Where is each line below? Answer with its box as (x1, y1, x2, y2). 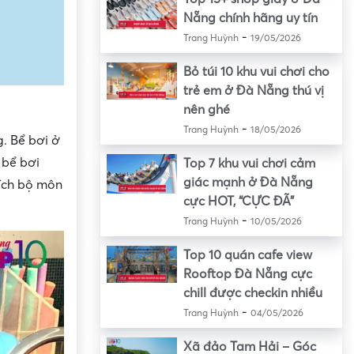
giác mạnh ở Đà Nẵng (183, 175, 313, 190)
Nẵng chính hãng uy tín (183, 11, 318, 26)
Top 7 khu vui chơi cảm (183, 156, 315, 171)
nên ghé (183, 103, 230, 118)
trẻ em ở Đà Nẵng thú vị (183, 84, 324, 99)
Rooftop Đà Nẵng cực (183, 267, 312, 282)
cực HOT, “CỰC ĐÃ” (183, 194, 294, 209)
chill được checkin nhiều (183, 286, 322, 301)
